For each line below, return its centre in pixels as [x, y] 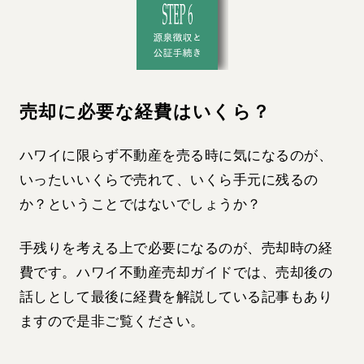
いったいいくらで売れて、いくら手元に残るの [169, 180]
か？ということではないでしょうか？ [140, 205]
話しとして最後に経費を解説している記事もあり [176, 297]
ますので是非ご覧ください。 [112, 322]
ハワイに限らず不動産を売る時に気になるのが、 [176, 156]
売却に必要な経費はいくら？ [145, 112]
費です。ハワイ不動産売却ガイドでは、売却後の [176, 273]
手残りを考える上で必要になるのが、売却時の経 [176, 249]
